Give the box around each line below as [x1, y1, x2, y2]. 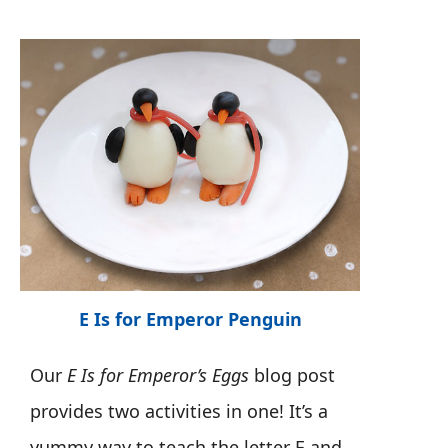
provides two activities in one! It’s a [30, 398, 328, 423]
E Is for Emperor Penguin [78, 306, 302, 331]
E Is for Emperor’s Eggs [67, 362, 249, 387]
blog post [249, 362, 335, 387]
